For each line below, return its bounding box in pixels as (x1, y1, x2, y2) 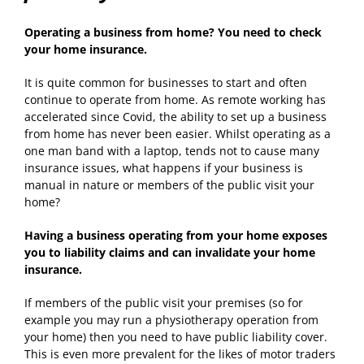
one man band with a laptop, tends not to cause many (24, 142, 319, 158)
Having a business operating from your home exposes (24, 227, 327, 243)
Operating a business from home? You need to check (24, 24, 322, 40)
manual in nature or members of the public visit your (24, 176, 314, 193)
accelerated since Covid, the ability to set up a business (24, 108, 327, 124)
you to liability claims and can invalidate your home (24, 244, 315, 260)
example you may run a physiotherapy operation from (24, 311, 318, 327)
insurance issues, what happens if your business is (24, 159, 303, 175)
